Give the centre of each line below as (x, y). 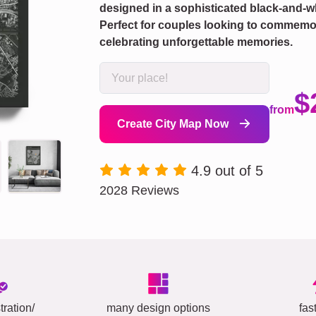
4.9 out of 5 (227, 171)
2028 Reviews (139, 191)
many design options (158, 308)
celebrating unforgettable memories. (196, 42)
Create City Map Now (174, 124)
